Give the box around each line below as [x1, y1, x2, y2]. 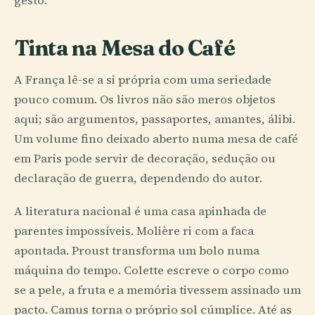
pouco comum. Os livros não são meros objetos [14, 91, 276, 108]
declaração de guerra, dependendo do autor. [14, 169, 262, 186]
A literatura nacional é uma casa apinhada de [14, 203, 266, 219]
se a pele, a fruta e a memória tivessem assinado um [14, 282, 301, 298]
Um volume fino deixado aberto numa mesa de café [14, 130, 298, 147]
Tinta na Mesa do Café [14, 34, 236, 62]
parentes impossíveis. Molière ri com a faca [14, 223, 254, 239]
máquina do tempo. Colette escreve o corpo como [14, 262, 289, 278]
